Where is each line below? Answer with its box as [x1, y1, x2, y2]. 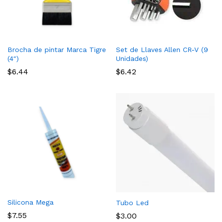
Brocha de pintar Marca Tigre [7, 46, 106, 54]
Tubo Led [116, 199, 149, 207]
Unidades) [116, 55, 148, 63]
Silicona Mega [7, 198, 54, 207]
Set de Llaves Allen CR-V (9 [116, 46, 208, 54]
